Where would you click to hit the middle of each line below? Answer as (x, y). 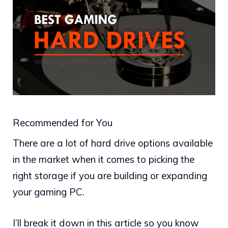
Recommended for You (63, 123)
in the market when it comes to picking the (104, 160)
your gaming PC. (49, 192)
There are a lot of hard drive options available (113, 143)
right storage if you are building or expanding (110, 176)
